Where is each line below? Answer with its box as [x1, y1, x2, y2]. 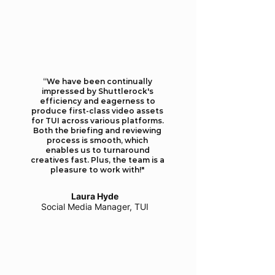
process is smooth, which [47, 136, 148, 145]
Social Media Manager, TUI [41, 201, 149, 212]
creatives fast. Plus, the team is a [30, 155, 165, 165]
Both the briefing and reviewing [33, 126, 161, 135]
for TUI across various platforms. [31, 116, 164, 125]
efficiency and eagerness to [39, 96, 155, 106]
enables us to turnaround [45, 145, 150, 155]
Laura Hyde [71, 191, 118, 201]
